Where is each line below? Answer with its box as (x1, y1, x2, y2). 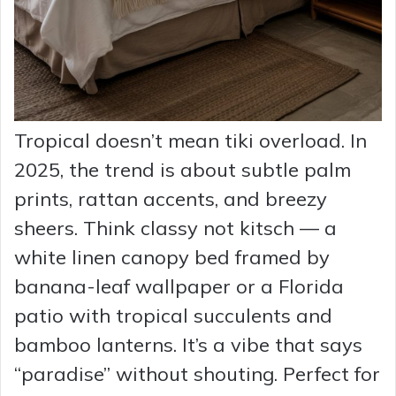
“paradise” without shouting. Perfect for (14, 362, 380, 387)
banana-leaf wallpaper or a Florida (14, 274, 344, 300)
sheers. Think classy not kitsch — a (14, 216, 337, 241)
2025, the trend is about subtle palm (14, 157, 351, 183)
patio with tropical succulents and (14, 303, 332, 329)
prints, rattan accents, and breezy (14, 187, 327, 212)
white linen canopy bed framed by (14, 245, 330, 270)
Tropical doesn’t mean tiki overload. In (14, 128, 367, 154)
